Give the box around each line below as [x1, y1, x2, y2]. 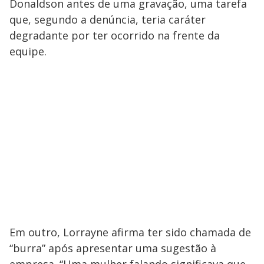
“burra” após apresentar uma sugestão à [9, 241, 216, 256]
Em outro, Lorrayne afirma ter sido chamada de [9, 225, 251, 240]
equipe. [9, 44, 47, 59]
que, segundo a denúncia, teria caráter [9, 12, 206, 27]
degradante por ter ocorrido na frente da [9, 28, 220, 43]
